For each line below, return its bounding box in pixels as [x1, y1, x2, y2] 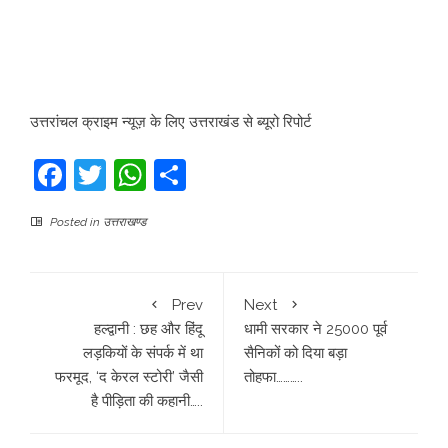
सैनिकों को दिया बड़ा [244, 344, 347, 362]
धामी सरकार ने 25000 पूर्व [244, 320, 387, 338]
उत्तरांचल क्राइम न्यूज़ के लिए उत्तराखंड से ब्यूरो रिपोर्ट [30, 113, 312, 131]
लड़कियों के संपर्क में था [83, 344, 203, 362]
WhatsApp [146, 156, 301, 193]
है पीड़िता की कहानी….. [91, 392, 203, 410]
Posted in [47, 215, 103, 229]
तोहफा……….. [244, 368, 303, 386]
